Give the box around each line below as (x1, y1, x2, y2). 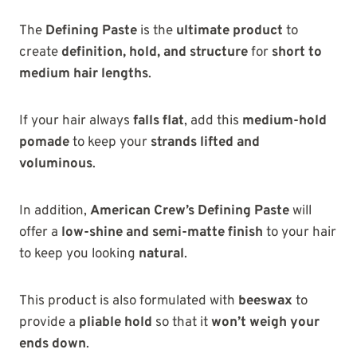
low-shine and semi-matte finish (61, 224, 263, 242)
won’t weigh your (211, 314, 320, 332)
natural (139, 245, 184, 264)
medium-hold (242, 112, 327, 131)
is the (137, 22, 176, 41)
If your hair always (19, 112, 133, 131)
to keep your (69, 134, 151, 152)
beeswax (238, 292, 292, 311)
